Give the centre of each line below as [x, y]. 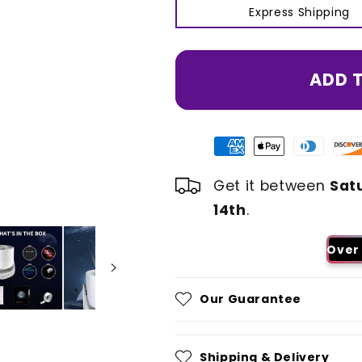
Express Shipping [299, 12]
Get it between [271, 185]
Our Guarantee [251, 299]
